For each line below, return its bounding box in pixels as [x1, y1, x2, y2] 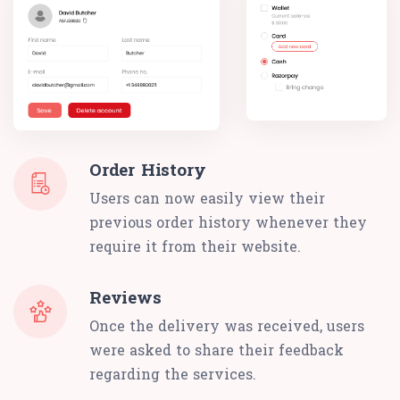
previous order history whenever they [89, 212, 367, 231]
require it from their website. [89, 236, 301, 255]
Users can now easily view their [89, 187, 325, 207]
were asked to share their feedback [89, 339, 344, 359]
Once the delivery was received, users [89, 315, 364, 335]
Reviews [89, 285, 162, 308]
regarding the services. [89, 363, 256, 383]
